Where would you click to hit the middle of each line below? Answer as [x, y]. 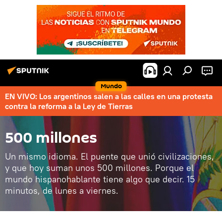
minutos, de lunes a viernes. [62, 191]
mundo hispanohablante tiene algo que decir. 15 [100, 179]
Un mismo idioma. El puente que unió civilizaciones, [110, 156]
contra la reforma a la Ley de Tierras [69, 106]
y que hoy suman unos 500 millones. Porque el [99, 168]
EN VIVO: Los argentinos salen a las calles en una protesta [109, 96]
